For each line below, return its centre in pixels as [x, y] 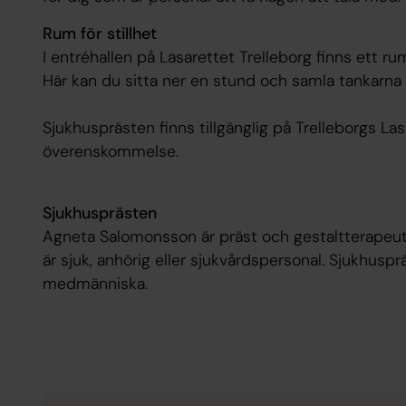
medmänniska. [95, 283]
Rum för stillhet [99, 34]
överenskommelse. [110, 152]
